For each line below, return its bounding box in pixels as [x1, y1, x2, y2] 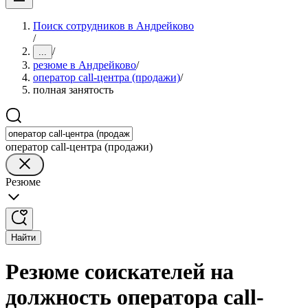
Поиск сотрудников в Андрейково [33, 20, 194, 32]
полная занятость [33, 84, 113, 96]
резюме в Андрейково [33, 59, 136, 71]
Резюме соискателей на [5, 259, 234, 285]
